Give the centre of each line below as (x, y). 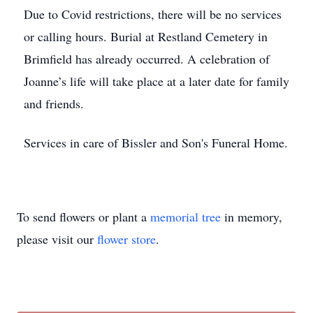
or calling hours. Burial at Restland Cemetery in (146, 36)
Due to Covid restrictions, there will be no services (153, 14)
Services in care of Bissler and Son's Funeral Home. (156, 143)
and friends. (54, 103)
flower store (126, 239)
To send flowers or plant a (83, 217)
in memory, (252, 217)
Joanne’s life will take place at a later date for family (156, 81)
